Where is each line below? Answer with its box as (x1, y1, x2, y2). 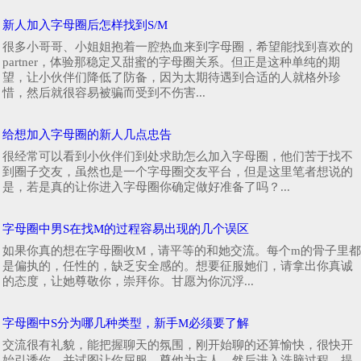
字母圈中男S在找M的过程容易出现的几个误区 (2, 222, 249, 235)
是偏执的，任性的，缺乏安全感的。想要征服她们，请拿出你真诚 (2, 259, 353, 272)
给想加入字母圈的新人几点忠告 (2, 127, 172, 141)
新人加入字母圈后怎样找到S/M (2, 18, 168, 31)
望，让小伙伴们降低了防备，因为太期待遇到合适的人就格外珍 (2, 70, 341, 84)
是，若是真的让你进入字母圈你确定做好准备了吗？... (2, 180, 290, 193)
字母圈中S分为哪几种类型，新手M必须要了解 (2, 316, 249, 330)
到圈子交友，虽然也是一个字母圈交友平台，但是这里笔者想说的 (2, 164, 353, 178)
